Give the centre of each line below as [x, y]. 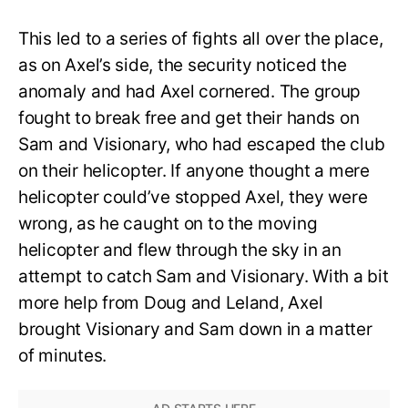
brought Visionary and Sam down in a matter [195, 329]
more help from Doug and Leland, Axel [171, 302]
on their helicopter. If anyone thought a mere [194, 170]
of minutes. [63, 355]
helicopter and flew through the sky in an [180, 250]
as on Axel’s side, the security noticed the [183, 65]
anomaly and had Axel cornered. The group [190, 91]
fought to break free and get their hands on [189, 117]
